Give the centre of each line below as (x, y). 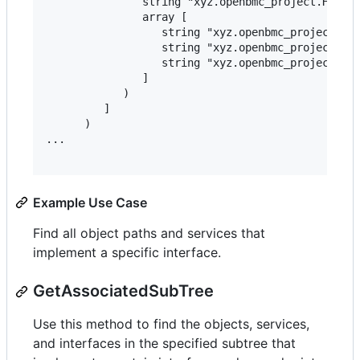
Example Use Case (90, 203)
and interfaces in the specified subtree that (164, 344)
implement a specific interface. (127, 253)
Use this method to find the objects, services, (171, 324)
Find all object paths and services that (149, 233)
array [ (117, 17)
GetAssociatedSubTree (123, 291)
